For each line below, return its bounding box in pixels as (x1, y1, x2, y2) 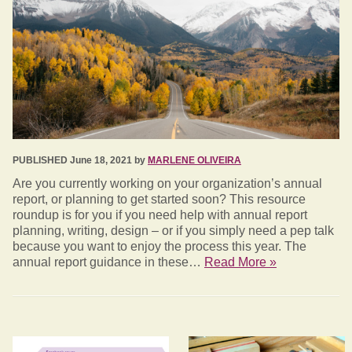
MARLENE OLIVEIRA (148, 155, 241, 167)
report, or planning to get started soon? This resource (13, 192, 306, 207)
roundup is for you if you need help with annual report (13, 208, 307, 222)
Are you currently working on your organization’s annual (13, 177, 322, 191)
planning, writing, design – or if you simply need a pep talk (13, 224, 334, 238)
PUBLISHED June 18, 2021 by (13, 155, 148, 167)
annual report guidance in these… (13, 255, 204, 269)
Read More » (204, 255, 277, 269)
